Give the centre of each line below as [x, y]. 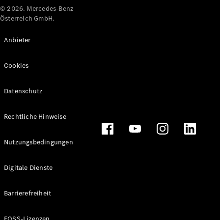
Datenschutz [23, 91]
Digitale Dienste [28, 168]
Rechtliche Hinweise [35, 117]
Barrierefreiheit [28, 193]
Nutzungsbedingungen [39, 142]
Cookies [16, 66]
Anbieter [17, 40]
